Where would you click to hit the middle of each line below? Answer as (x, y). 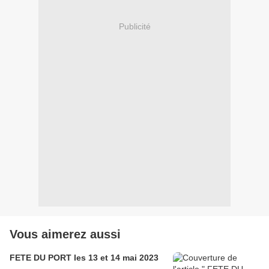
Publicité (134, 26)
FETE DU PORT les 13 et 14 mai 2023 (84, 258)
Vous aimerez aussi (65, 234)
